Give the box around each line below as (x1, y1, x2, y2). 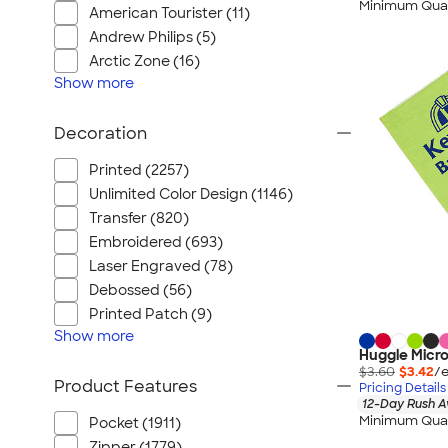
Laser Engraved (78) (89, 257, 233, 275)
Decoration (54, 123, 147, 144)
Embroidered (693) (89, 233, 223, 251)
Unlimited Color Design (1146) (89, 185, 293, 203)
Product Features (54, 376, 197, 397)
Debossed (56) (89, 281, 192, 299)
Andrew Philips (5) (89, 28, 216, 46)
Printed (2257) (89, 161, 189, 179)
